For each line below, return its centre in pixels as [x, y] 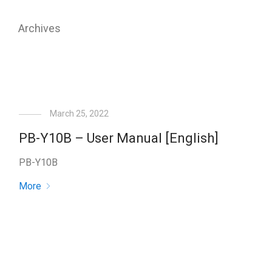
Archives [39, 28]
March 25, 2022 [79, 114]
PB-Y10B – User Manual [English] [118, 138]
